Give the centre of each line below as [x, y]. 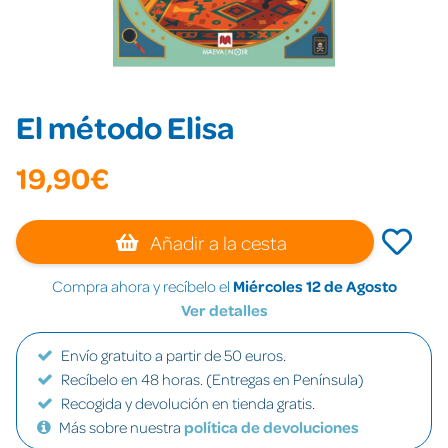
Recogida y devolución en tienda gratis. [188, 403]
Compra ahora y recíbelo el [142, 286]
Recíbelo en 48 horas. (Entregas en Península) [212, 379]
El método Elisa [125, 126]
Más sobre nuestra [121, 427]
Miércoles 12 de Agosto [314, 286]
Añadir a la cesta [217, 242]
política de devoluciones [271, 427]
